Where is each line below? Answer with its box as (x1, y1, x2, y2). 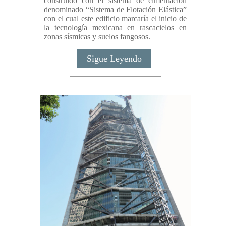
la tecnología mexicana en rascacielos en (44, 23, 187, 32)
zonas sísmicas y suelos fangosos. (44, 32, 151, 41)
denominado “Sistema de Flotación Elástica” (44, 5, 187, 14)
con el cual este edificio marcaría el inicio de (44, 14, 187, 23)
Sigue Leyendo (86, 53, 142, 64)
